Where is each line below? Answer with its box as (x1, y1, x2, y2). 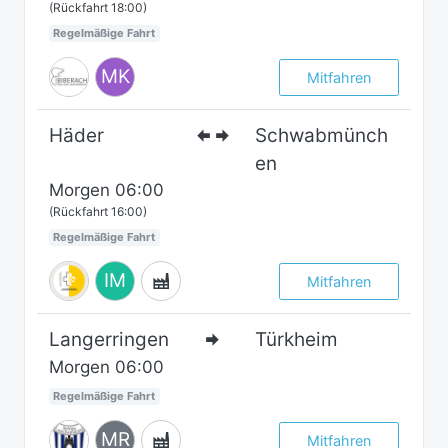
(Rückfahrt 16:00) (49, 204, 147, 220)
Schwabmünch (255, 124, 389, 148)
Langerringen (49, 328, 169, 352)
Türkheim (255, 328, 339, 352)
